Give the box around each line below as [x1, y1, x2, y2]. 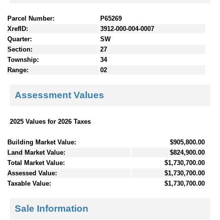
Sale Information [15, 203, 88, 214]
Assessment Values [15, 90, 104, 101]
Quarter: [7, 35, 32, 43]
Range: [7, 66, 28, 74]
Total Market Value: [7, 159, 65, 166]
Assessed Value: [7, 169, 57, 177]
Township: [7, 55, 39, 63]
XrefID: [7, 25, 28, 32]
